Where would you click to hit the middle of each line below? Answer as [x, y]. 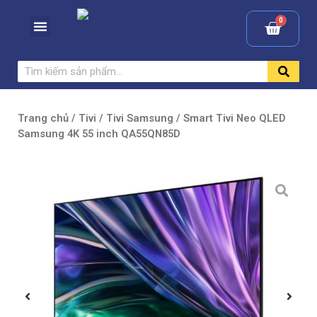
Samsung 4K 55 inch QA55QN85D [99, 134]
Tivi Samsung [140, 118]
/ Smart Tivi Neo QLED [230, 118]
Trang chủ [43, 118]
